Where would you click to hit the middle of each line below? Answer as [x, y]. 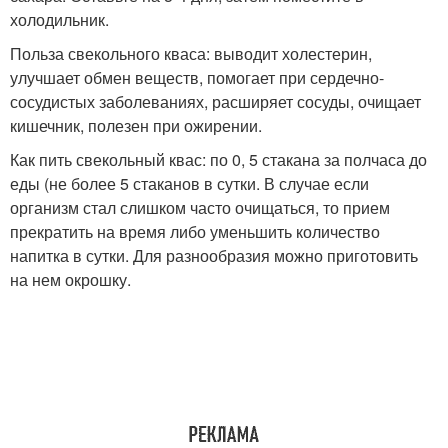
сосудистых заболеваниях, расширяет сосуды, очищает [215, 101]
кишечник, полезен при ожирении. [136, 125]
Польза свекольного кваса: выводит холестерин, [191, 53]
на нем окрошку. [70, 279]
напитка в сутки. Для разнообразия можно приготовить [214, 255]
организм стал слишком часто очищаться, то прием [200, 207]
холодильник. [59, 19]
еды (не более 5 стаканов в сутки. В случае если [189, 183]
